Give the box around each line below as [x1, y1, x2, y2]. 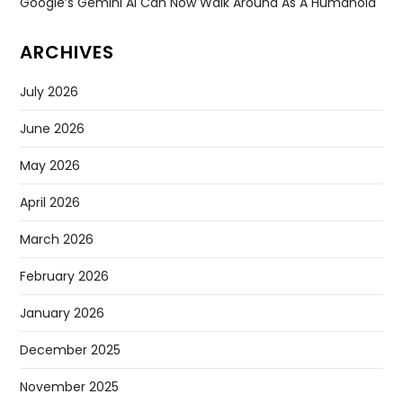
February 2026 [20, 266, 110, 285]
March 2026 [20, 229, 94, 248]
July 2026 [20, 82, 79, 101]
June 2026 [20, 119, 85, 138]
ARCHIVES [20, 39, 115, 65]
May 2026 [20, 156, 81, 175]
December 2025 [20, 340, 121, 359]
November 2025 [20, 377, 120, 396]
